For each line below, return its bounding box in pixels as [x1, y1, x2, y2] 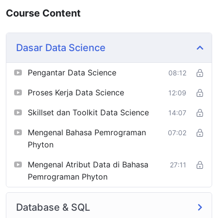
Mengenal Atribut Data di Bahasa [28, 159, 148, 169]
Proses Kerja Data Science [28, 87, 124, 97]
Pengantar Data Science [28, 67, 116, 77]
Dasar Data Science [16, 41, 106, 54]
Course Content [6, 7, 81, 19]
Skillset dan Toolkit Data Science [28, 107, 149, 117]
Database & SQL [16, 201, 90, 213]
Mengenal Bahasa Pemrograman [28, 127, 146, 137]
